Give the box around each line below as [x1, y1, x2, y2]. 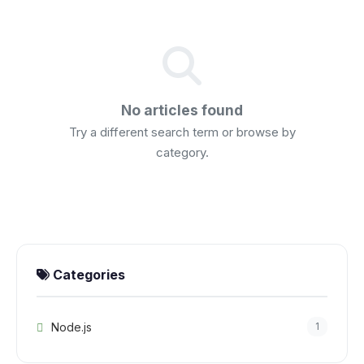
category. [155, 145, 209, 160]
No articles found [121, 102, 243, 119]
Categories [50, 266, 125, 283]
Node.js [48, 319, 92, 334]
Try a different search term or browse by [68, 124, 296, 140]
